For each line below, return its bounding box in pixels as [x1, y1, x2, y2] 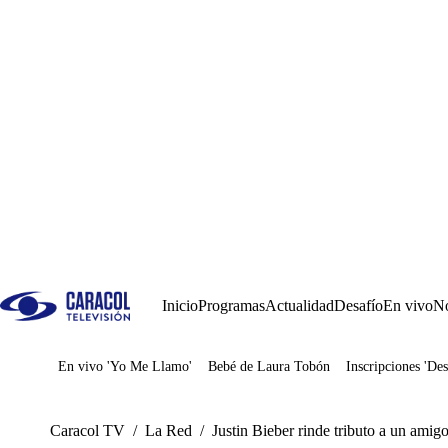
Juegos [88, 365, 131, 382]
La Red [145, 422, 192, 439]
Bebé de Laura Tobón [208, 359, 330, 374]
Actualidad [265, 297, 334, 314]
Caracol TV [50, 422, 125, 439]
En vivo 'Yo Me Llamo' [58, 359, 192, 374]
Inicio [162, 297, 198, 314]
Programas [198, 297, 265, 314]
